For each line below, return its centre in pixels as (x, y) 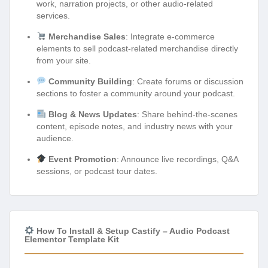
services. (53, 15)
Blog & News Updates (92, 114)
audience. (55, 138)
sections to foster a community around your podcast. (136, 93)
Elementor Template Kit (72, 240)
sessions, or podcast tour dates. (97, 171)
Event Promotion (82, 159)
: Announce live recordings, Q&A (177, 159)
